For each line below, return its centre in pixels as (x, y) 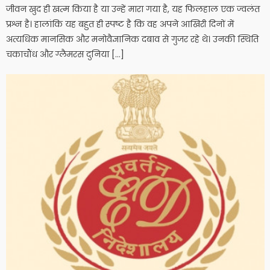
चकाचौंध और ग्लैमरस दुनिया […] (65, 54)
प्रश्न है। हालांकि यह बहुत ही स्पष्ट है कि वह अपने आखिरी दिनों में (120, 24)
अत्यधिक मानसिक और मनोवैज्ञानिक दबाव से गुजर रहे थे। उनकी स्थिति (133, 39)
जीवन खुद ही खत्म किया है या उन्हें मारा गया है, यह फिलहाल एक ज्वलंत (133, 9)
